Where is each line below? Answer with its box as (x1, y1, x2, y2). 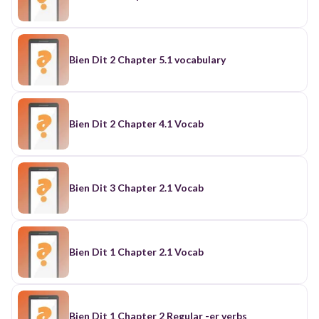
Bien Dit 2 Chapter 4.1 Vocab (69, 117, 204, 130)
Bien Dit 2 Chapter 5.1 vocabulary (69, 53, 226, 66)
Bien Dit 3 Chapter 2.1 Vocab (69, 181, 204, 194)
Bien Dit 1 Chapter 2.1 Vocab (69, 245, 204, 258)
